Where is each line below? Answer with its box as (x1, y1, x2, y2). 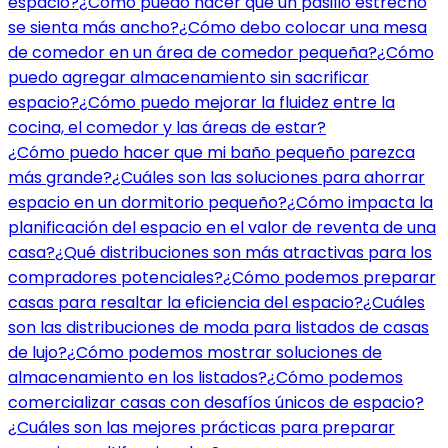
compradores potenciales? (8, 265, 223, 289)
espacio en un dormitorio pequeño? (8, 190, 287, 214)
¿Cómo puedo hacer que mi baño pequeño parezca (8, 140, 415, 164)
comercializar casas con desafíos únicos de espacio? (8, 390, 424, 414)
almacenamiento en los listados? (8, 365, 267, 389)
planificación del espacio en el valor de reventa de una (8, 215, 436, 239)
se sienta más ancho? (8, 15, 179, 39)
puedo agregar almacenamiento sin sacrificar (8, 65, 369, 89)
